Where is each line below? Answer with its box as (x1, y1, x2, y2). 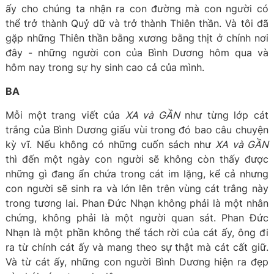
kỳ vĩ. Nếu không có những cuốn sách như (6, 138, 216, 150)
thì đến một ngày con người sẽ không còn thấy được (6, 153, 268, 165)
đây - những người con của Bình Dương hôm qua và (6, 46, 268, 59)
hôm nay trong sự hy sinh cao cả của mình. (6, 61, 205, 73)
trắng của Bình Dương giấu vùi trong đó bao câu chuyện (6, 124, 268, 136)
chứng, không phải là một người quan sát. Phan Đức (6, 212, 268, 224)
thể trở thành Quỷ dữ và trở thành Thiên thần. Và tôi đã (6, 17, 268, 29)
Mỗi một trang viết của (6, 109, 125, 121)
